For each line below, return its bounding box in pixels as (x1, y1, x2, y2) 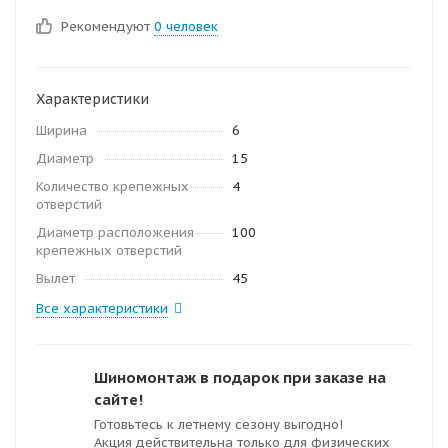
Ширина (36, 122, 87, 139)
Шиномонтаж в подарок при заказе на (94, 368, 386, 387)
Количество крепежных (36, 178, 189, 195)
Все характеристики (36, 300, 168, 317)
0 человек (154, 18, 218, 35)
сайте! (94, 390, 143, 409)
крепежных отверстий (36, 242, 182, 259)
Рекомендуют (61, 18, 154, 35)
